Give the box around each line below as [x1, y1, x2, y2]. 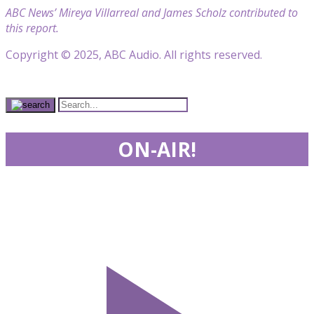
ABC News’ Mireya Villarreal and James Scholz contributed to [6, 4, 298, 20]
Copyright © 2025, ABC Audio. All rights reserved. [6, 46, 262, 62]
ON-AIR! [118, 135, 196, 163]
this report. [6, 20, 59, 36]
